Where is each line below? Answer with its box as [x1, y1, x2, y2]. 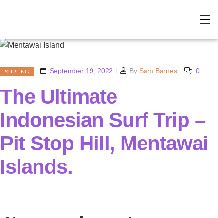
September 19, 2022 [50, 66, 113, 74]
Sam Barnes [139, 66, 177, 74]
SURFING [5, 68, 29, 74]
